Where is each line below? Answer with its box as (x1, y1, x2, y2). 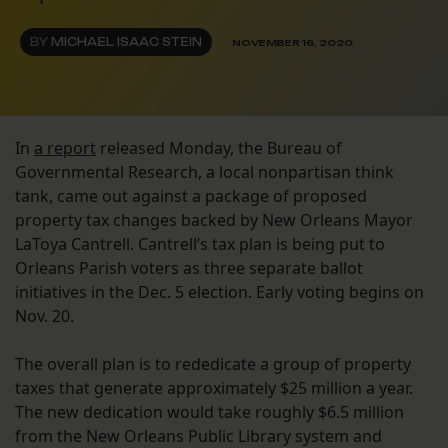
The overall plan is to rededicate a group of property (15, 353, 411, 376)
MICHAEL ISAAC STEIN (51, 35, 202, 50)
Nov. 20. (15, 305, 74, 328)
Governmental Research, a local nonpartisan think (15, 161, 394, 184)
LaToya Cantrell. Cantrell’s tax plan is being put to (15, 233, 385, 256)
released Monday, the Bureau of (96, 137, 342, 160)
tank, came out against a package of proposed (15, 185, 367, 208)
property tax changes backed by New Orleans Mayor (15, 209, 413, 232)
